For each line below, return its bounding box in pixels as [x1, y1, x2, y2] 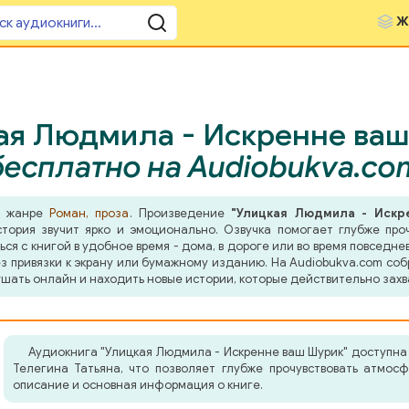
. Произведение [129, 205, 232, 221]
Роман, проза [49, 205, 130, 221]
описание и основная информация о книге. [13, 377, 263, 393]
